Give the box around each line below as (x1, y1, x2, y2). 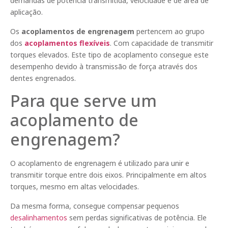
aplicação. (10, 7, 43, 17)
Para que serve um (10, 90, 157, 112)
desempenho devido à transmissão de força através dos (10, 61, 197, 71)
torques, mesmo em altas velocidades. (10, 182, 139, 192)
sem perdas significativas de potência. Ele (67, 212, 207, 222)
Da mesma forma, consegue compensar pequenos (10, 201, 179, 211)
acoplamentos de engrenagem (21, 26, 134, 36)
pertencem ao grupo (134, 26, 205, 36)
